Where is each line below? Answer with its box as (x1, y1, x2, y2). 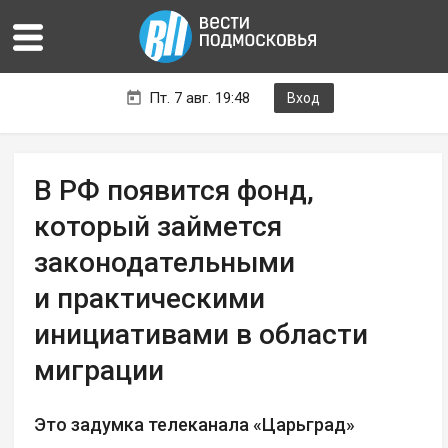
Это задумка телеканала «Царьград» (34, 414, 356, 436)
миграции (34, 354, 165, 388)
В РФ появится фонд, (34, 174, 315, 208)
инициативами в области (34, 318, 369, 352)
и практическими (34, 282, 266, 316)
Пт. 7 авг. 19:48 (148, 89, 250, 108)
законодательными (34, 246, 296, 280)
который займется (34, 210, 283, 244)
